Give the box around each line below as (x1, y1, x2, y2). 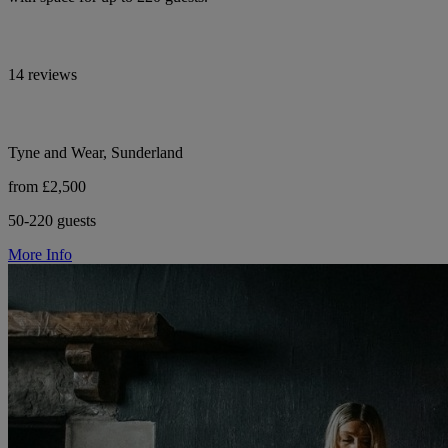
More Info (8, 245, 72, 263)
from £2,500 (8, 177, 86, 195)
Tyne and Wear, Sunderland (8, 143, 183, 161)
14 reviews (8, 65, 77, 83)
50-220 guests (8, 211, 96, 229)
